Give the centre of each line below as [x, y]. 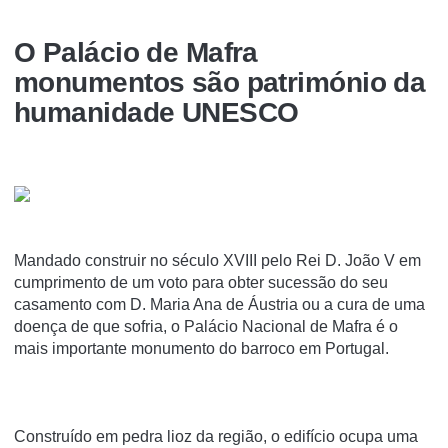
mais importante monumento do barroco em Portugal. [201, 348]
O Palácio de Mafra [136, 52]
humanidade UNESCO [156, 112]
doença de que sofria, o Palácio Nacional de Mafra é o [206, 326]
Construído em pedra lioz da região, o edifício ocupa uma [216, 436]
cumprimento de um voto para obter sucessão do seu [201, 282]
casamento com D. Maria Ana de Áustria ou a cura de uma [219, 304]
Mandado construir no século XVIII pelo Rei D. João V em [217, 260]
